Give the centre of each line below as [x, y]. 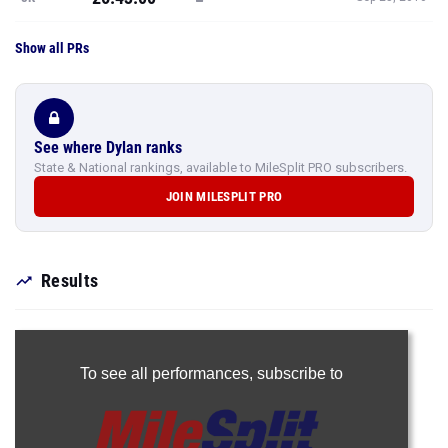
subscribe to [299, 373]
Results [70, 280]
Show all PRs [52, 48]
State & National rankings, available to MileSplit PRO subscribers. [220, 167]
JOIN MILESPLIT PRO [224, 196]
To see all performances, [168, 373]
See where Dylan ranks [108, 147]
